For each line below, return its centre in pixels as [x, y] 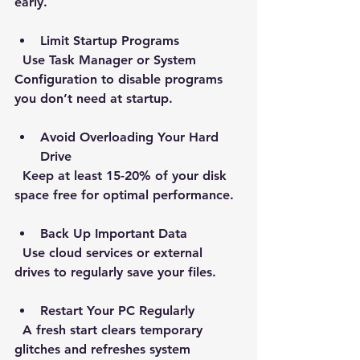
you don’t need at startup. [94, 98]
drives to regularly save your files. [115, 272]
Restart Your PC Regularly [117, 310]
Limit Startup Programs [110, 40]
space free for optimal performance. [124, 194]
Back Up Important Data [114, 233]
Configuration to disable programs [121, 79]
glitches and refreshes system [104, 349]
